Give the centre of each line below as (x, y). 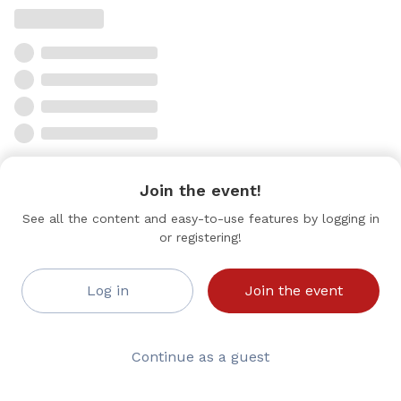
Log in (107, 290)
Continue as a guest (200, 357)
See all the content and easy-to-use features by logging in (200, 218)
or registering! (200, 237)
